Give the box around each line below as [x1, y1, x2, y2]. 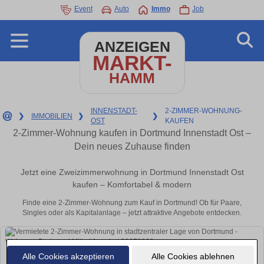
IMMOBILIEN [31, 111, 72, 120]
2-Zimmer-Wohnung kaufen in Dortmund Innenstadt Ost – [13, 128, 251, 138]
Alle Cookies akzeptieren [22, 251, 114, 261]
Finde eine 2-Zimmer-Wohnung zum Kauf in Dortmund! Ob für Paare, [22, 199, 242, 207]
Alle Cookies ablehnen [151, 251, 235, 261]
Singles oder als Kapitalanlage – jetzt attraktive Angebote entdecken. [22, 209, 242, 217]
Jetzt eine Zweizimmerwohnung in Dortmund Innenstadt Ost [20, 167, 244, 177]
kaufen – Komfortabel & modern [72, 180, 192, 190]
